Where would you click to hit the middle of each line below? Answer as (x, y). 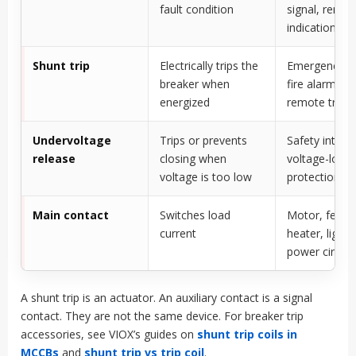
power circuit (320, 252)
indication (311, 28)
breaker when (195, 84)
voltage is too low (206, 177)
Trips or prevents (203, 141)
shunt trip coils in (247, 335)
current (178, 234)
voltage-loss (318, 159)
